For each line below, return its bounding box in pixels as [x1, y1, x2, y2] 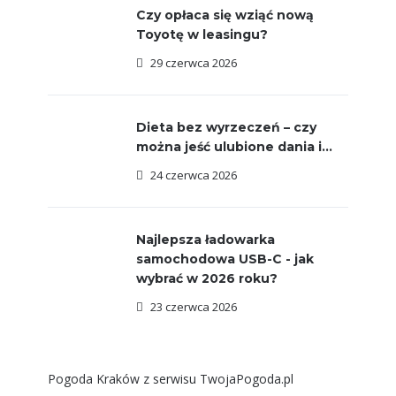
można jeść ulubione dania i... [136, 139, 332, 155]
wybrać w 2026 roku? [136, 270, 278, 286]
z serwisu [140, 370, 196, 387]
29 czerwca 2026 [150, 55, 237, 71]
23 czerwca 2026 [150, 299, 237, 315]
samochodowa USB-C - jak [136, 251, 314, 267]
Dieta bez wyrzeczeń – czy [136, 119, 316, 135]
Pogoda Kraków [48, 370, 140, 387]
